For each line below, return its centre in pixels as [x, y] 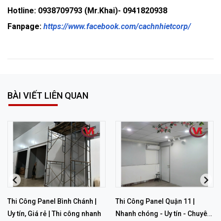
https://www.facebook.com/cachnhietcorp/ [117, 27]
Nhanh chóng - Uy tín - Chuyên [163, 214]
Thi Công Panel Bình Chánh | [52, 202]
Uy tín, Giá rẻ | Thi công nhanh [54, 214]
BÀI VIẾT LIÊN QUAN [48, 96]
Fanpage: [25, 27]
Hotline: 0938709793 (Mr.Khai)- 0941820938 [87, 11]
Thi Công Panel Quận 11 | [155, 202]
